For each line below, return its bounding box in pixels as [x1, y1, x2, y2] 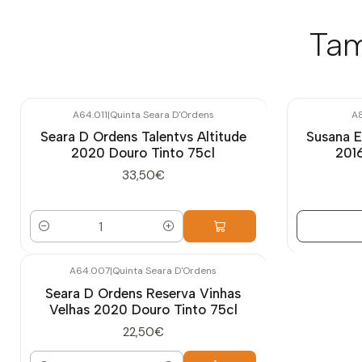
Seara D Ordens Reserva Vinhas [45, 284, 241, 301]
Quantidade [30, 228, 95, 243]
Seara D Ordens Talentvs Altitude [40, 128, 246, 145]
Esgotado [313, 120, 340, 129]
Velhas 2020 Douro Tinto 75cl [48, 301, 238, 318]
